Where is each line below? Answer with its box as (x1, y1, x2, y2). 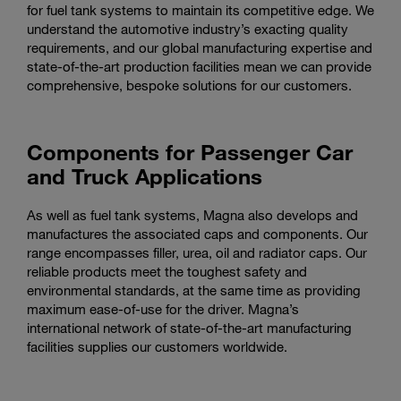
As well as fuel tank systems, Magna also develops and (27, 207, 358, 223)
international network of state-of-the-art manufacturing (27, 320, 352, 336)
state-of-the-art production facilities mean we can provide (27, 58, 371, 74)
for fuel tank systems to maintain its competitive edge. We (27, 2, 374, 18)
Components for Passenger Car (27, 139, 353, 165)
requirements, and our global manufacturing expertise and (27, 39, 372, 55)
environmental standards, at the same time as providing (27, 282, 361, 298)
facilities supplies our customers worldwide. (27, 338, 287, 354)
